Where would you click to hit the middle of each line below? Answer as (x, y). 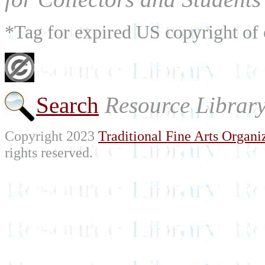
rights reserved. (49, 152)
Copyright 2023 (51, 136)
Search (67, 105)
